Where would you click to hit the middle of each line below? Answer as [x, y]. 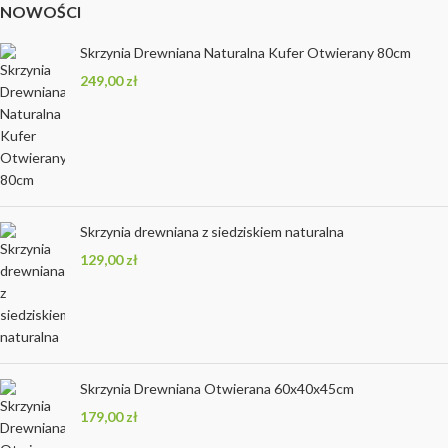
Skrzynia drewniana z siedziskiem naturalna [212, 232]
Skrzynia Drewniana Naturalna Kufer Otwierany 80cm [245, 53]
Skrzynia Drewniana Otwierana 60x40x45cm [217, 389]
